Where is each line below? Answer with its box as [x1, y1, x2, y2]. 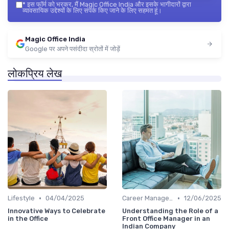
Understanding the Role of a [122, 207, 218, 215]
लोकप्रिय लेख [8, 67, 62, 80]
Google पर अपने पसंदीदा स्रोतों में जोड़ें [25, 45, 120, 53]
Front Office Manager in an [122, 215, 210, 223]
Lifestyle [8, 194, 35, 202]
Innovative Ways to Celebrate [8, 207, 105, 215]
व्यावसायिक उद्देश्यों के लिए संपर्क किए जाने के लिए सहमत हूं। [22, 7, 162, 15]
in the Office [8, 215, 48, 223]
